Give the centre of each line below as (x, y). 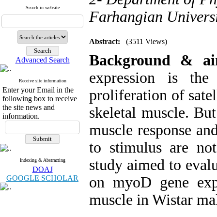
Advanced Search (42, 60)
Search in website (42, 8)
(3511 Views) (147, 41)
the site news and (29, 107)
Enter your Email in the (38, 90)
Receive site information (42, 81)
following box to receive (40, 99)
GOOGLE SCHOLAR (42, 178)
